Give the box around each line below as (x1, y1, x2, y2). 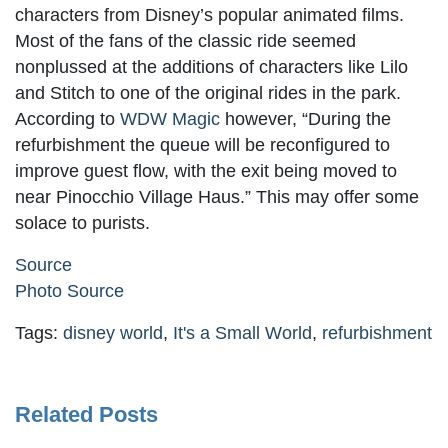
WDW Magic (120, 108, 220, 129)
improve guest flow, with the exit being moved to (15, 160, 397, 181)
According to (15, 108, 120, 129)
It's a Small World (173, 322, 312, 343)
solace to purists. (15, 212, 150, 233)
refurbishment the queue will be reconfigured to (15, 134, 390, 155)
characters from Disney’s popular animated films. (15, 4, 404, 25)
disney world (63, 322, 163, 343)
